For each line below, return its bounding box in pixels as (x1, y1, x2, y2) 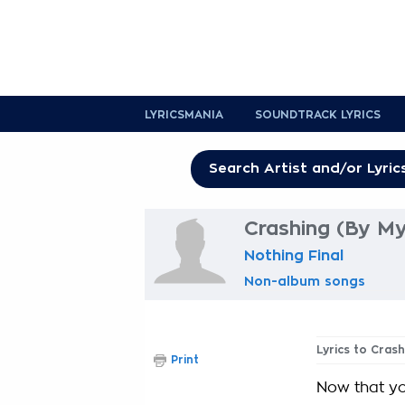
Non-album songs (244, 275, 365, 287)
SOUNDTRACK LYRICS (255, 109, 381, 120)
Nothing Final (244, 249, 344, 263)
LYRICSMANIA (145, 109, 223, 120)
